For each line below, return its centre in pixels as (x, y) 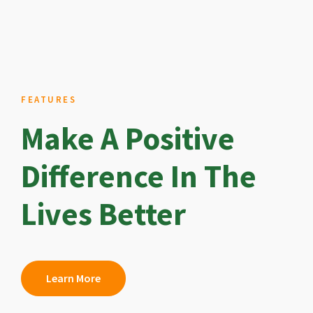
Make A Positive (128, 138)
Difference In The (139, 176)
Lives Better (103, 213)
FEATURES (49, 99)
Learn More (73, 278)
